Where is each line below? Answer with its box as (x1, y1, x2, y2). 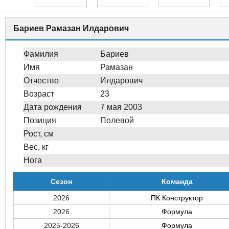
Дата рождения (24, 103, 82, 111)
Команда (161, 177, 193, 186)
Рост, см (24, 129, 54, 138)
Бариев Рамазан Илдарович (13, 24, 129, 33)
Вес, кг (24, 143, 49, 151)
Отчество (24, 76, 59, 85)
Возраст (24, 89, 54, 98)
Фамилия (24, 50, 58, 58)
